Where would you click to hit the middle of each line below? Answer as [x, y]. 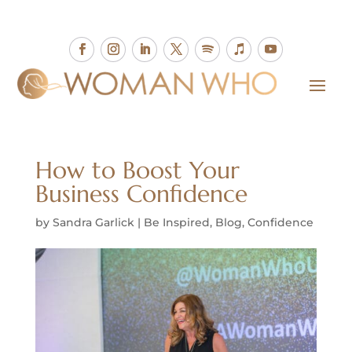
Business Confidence [141, 194]
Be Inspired [176, 223]
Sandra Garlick [93, 223]
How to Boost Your [137, 170]
